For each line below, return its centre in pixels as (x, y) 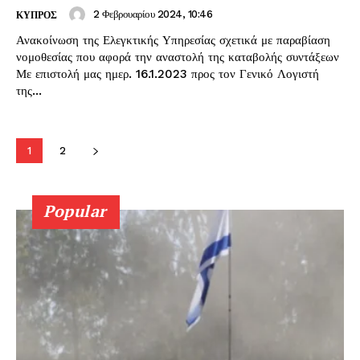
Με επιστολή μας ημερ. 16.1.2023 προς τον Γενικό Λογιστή (168, 74)
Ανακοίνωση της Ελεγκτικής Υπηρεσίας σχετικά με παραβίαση (173, 40)
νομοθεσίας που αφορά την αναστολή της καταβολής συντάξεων (178, 57)
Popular (75, 211)
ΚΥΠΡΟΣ (37, 15)
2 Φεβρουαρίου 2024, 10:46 (152, 14)
